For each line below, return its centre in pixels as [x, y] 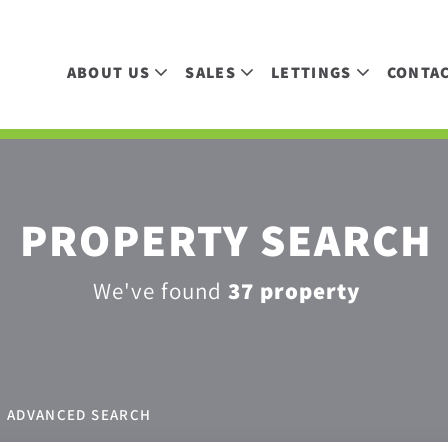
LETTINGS [311, 72]
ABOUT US [108, 72]
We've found [160, 290]
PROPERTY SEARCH [226, 239]
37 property [294, 291]
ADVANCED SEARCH [79, 414]
